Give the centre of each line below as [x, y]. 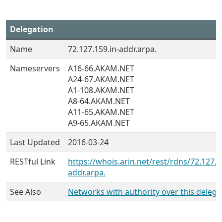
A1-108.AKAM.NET [101, 90]
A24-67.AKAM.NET [101, 79]
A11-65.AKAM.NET [101, 112]
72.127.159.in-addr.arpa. [112, 49]
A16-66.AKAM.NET [101, 68]
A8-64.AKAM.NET [99, 101]
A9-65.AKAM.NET [99, 123]
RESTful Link [33, 162]
